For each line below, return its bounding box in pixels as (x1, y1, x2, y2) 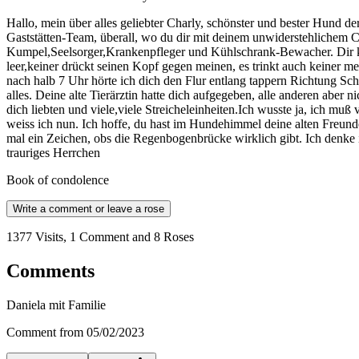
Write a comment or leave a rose (13, 203, 164, 216)
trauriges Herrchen (6, 146, 100, 160)
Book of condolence (6, 173, 109, 188)
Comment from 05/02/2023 (6, 325, 144, 340)
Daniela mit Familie (6, 298, 106, 313)
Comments (6, 260, 95, 282)
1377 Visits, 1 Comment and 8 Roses (6, 230, 194, 244)
